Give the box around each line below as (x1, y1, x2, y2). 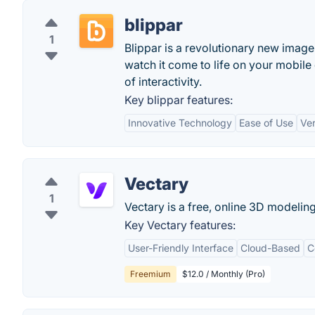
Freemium (130, 269, 171, 279)
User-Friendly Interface (128, 242, 233, 254)
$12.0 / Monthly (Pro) (182, 269, 265, 279)
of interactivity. (124, 75, 202, 89)
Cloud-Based (240, 242, 300, 254)
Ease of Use (239, 117, 293, 129)
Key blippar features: (124, 93, 233, 107)
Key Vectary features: (124, 218, 236, 232)
